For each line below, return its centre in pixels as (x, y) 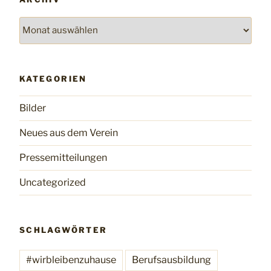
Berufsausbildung (171, 260)
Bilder (33, 108)
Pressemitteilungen (63, 158)
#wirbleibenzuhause (71, 260)
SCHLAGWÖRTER (64, 230)
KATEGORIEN (53, 78)
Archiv (34, 23)
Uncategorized (53, 183)
